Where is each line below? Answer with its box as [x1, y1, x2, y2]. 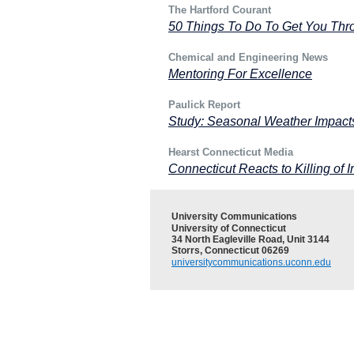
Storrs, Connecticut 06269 [171, 245, 289, 256]
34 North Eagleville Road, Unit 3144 [171, 234, 330, 245]
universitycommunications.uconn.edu [171, 257, 331, 268]
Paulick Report [168, 99, 240, 111]
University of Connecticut [171, 223, 286, 234]
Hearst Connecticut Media [168, 146, 293, 158]
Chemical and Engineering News [168, 51, 328, 63]
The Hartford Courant [168, 4, 271, 16]
